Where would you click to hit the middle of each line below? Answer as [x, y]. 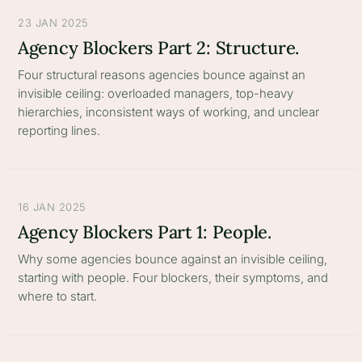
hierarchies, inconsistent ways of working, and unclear [168, 112]
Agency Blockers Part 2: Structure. [159, 48]
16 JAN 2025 [52, 207]
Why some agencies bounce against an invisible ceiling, [173, 259]
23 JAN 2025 [53, 23]
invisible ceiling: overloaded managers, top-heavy [156, 93]
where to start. [57, 296]
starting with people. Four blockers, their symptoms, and [173, 278]
